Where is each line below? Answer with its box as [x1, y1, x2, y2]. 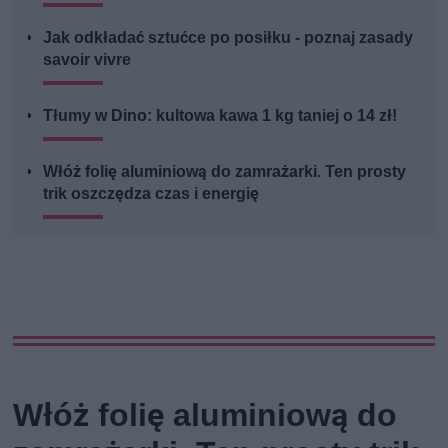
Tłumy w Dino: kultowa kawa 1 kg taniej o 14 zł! [43, 105, 398, 125]
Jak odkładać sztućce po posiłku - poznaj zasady [43, 27, 414, 47]
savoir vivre [43, 49, 132, 69]
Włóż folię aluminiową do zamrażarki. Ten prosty [43, 161, 407, 181]
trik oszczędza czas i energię [43, 183, 260, 203]
